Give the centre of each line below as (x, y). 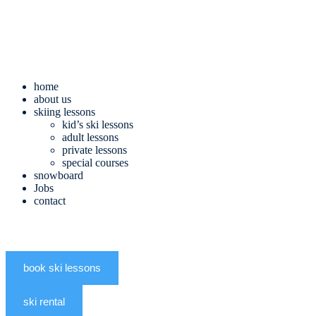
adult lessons (90, 137)
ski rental (44, 302)
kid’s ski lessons (98, 124)
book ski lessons (62, 268)
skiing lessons (65, 112)
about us (53, 99)
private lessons (95, 150)
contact (50, 201)
